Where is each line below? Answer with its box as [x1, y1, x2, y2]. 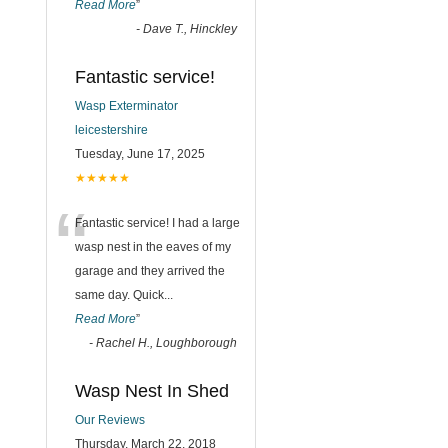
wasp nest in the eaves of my [75, 240, 231, 254]
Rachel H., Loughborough [96, 336, 237, 350]
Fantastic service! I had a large [75, 216, 240, 230]
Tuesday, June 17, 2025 [75, 147, 205, 161]
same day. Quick [75, 288, 164, 302]
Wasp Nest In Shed [75, 381, 229, 401]
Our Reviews [75, 413, 145, 427]
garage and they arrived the [75, 264, 225, 278]
